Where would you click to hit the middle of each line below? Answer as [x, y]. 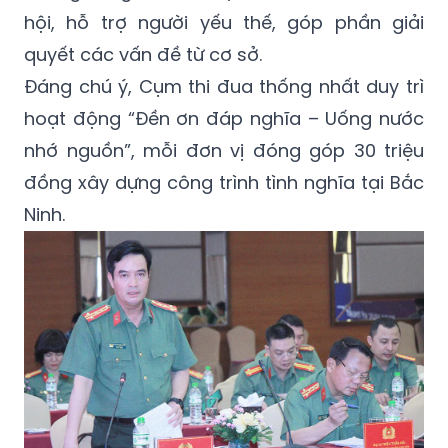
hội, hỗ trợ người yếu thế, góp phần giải [224, 22]
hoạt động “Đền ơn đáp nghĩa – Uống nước [224, 118]
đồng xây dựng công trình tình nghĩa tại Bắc [224, 182]
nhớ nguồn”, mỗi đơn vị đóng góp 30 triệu [224, 150]
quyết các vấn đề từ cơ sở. [143, 54]
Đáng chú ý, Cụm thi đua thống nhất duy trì [224, 86]
